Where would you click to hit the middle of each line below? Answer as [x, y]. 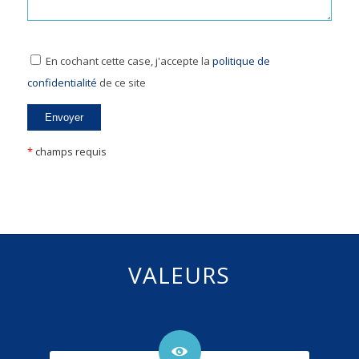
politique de [241, 61]
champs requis [69, 152]
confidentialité [62, 83]
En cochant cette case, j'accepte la [129, 61]
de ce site [121, 83]
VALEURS [179, 275]
